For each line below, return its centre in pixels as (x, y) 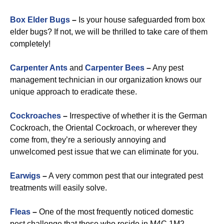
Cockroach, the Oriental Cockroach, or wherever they (103, 128)
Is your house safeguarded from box (141, 20)
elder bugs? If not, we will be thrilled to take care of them (109, 32)
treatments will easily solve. (58, 188)
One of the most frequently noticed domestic (115, 212)
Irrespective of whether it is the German (137, 116)
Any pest (167, 68)
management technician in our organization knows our (106, 80)
